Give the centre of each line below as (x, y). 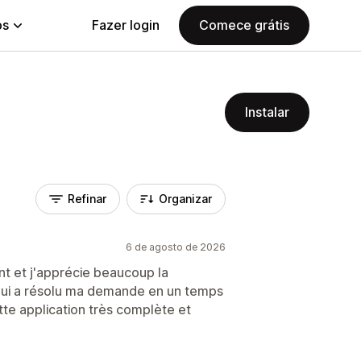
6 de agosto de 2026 (176, 247)
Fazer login (126, 25)
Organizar (185, 199)
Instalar (267, 112)
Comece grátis (244, 25)
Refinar (87, 199)
